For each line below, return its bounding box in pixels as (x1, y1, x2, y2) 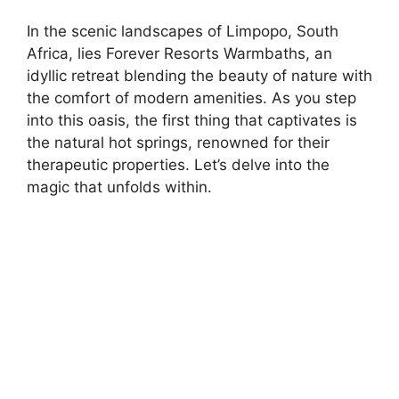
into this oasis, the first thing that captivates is (27, 111, 357, 129)
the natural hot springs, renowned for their (27, 134, 330, 151)
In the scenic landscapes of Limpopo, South (27, 22, 338, 40)
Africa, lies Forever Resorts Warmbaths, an (27, 45, 332, 62)
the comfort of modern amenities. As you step (27, 89, 356, 107)
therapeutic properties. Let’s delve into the (27, 156, 330, 174)
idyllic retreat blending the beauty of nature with (27, 67, 372, 85)
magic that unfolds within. (27, 178, 212, 196)
